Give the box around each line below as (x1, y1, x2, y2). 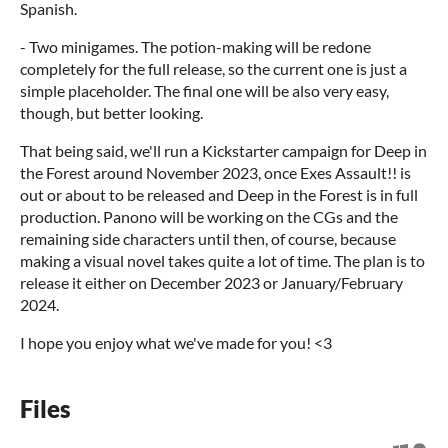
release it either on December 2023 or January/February (20, 273, 403, 293)
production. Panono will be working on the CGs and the (20, 207, 398, 227)
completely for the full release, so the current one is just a (20, 59, 407, 79)
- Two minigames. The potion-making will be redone (20, 37, 371, 57)
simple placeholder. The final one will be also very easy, (20, 81, 389, 101)
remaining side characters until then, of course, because (20, 229, 396, 249)
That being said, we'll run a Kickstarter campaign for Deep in (20, 141, 427, 161)
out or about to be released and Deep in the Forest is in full (20, 185, 418, 205)
